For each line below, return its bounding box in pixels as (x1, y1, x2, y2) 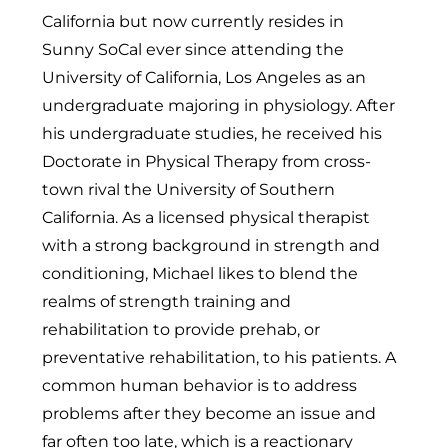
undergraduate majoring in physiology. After (42, 94, 395, 115)
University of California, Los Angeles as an (42, 66, 366, 87)
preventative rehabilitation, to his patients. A (42, 346, 396, 367)
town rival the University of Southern (42, 178, 335, 199)
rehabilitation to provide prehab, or (42, 318, 320, 339)
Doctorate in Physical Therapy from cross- (42, 150, 371, 171)
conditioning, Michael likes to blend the (42, 262, 358, 283)
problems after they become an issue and (42, 402, 376, 423)
